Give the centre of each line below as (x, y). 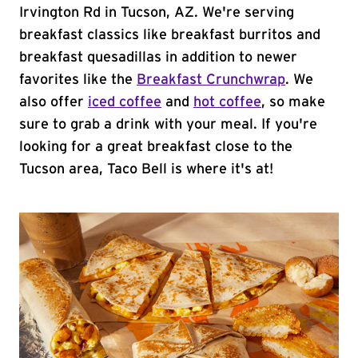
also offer (54, 102)
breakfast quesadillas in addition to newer (158, 58)
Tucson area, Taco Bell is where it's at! (146, 169)
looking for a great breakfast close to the (156, 147)
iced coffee (125, 102)
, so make (293, 102)
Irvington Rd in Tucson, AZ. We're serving (157, 13)
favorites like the (78, 80)
